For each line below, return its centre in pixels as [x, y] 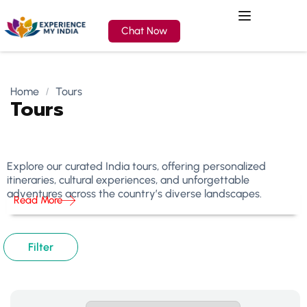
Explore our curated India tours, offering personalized [136, 166]
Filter [41, 247]
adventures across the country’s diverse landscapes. [134, 194]
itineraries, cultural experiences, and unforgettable [128, 180]
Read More [38, 200]
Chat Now [145, 30]
